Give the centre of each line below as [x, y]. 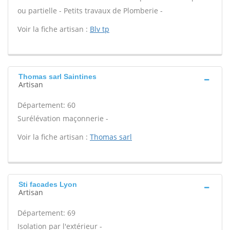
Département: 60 [46, 105]
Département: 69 [46, 213]
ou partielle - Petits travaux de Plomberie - [90, 11]
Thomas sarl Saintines [57, 76]
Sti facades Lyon [48, 184]
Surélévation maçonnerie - [63, 118]
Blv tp [100, 29]
